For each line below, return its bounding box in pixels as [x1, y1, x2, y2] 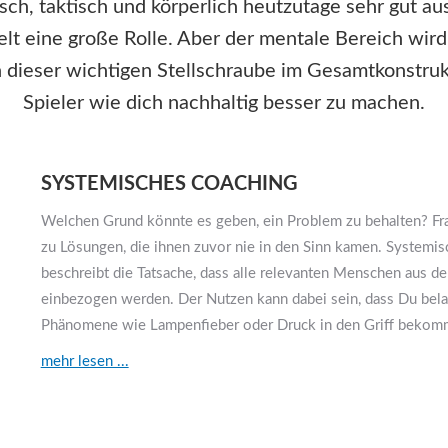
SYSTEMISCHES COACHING [40, 174, 298, 195]
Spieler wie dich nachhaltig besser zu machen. [22, 93, 425, 114]
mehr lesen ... [40, 354, 129, 370]
